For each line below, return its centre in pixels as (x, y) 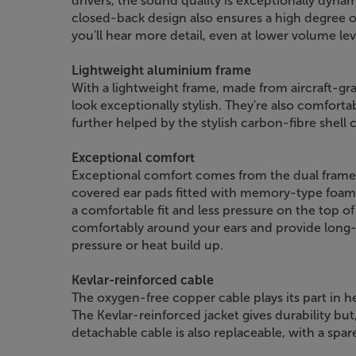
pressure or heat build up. (147, 245)
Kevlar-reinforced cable (143, 280)
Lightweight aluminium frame (161, 70)
